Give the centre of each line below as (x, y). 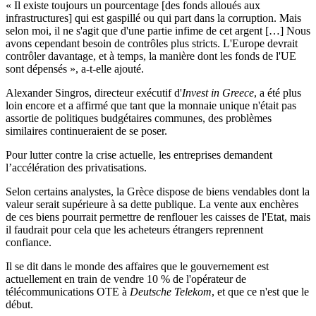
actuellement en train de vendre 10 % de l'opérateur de (126, 279)
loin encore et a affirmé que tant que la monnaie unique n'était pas (151, 106)
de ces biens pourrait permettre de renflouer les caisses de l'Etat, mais (158, 217)
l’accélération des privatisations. (76, 168)
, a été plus (278, 93)
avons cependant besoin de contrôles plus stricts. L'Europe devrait (152, 44)
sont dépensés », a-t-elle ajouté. (75, 69)
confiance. (29, 243)
